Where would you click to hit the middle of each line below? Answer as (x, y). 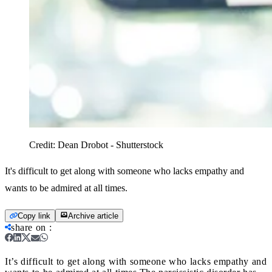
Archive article (93, 216)
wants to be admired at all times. (66, 188)
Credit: (43, 144)
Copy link (34, 216)
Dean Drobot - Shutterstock (110, 144)
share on (29, 227)
